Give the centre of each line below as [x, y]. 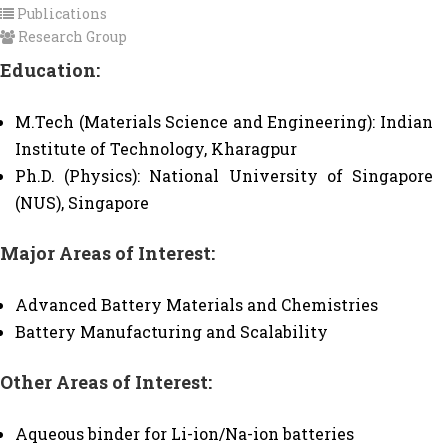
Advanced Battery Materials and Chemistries [196, 304]
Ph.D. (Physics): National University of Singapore [224, 175]
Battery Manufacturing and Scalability [171, 331]
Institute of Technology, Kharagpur [156, 148]
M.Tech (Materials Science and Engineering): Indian [224, 121]
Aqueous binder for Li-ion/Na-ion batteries [184, 433]
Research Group [71, 36]
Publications [60, 13]
